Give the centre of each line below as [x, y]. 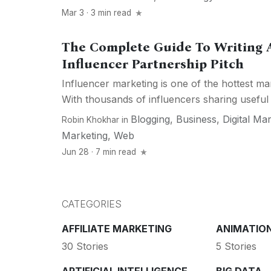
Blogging [150, 119]
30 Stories [85, 246]
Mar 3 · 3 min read [98, 13]
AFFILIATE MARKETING [117, 229]
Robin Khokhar [90, 120]
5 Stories [236, 246]
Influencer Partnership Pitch [153, 64]
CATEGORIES [92, 204]
